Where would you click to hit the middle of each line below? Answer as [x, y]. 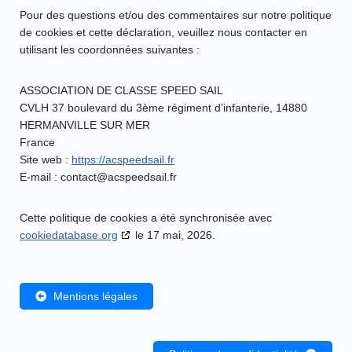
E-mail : [40, 177]
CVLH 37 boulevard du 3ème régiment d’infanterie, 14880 [163, 108]
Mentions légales [95, 297]
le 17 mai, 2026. [174, 235]
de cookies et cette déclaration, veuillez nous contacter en [163, 33]
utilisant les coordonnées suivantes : [110, 50]
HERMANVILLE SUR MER [85, 125]
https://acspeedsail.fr [123, 160]
